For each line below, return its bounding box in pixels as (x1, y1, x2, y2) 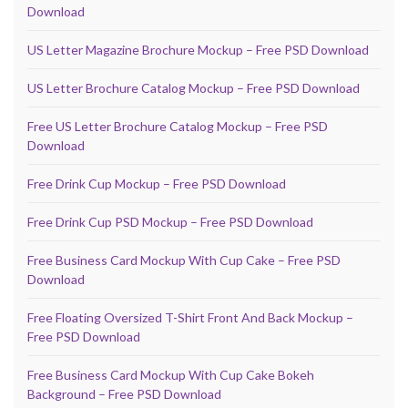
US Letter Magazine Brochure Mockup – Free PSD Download (27, 42, 369, 58)
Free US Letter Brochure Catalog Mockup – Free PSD (27, 118, 328, 135)
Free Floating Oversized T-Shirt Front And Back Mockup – (27, 310, 353, 326)
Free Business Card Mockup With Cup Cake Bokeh (27, 367, 314, 383)
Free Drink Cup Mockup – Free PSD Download (27, 176, 286, 192)
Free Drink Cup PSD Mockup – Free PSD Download (27, 214, 313, 230)
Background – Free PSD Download (27, 386, 221, 403)
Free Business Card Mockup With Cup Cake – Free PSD (27, 252, 341, 269)
